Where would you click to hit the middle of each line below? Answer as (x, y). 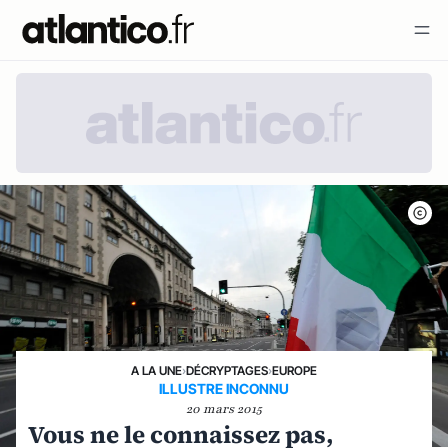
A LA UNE (156, 370)
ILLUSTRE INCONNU (224, 388)
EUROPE (294, 370)
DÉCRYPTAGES (227, 370)
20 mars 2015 (224, 409)
